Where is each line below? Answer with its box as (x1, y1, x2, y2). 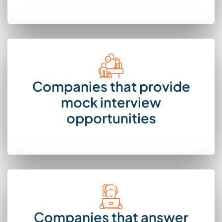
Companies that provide (32, 77, 190, 95)
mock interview (61, 93, 161, 111)
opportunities (66, 109, 156, 126)
